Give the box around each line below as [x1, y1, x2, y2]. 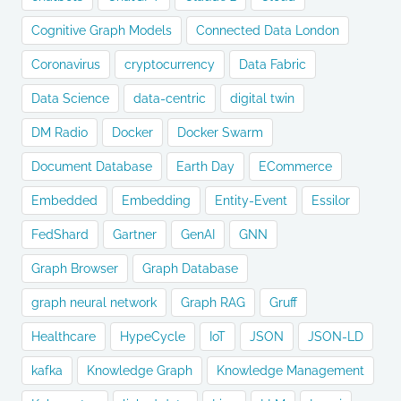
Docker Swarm [177, 125, 263, 141]
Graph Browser [31, 261, 118, 277]
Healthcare [31, 329, 96, 345]
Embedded [31, 193, 98, 209]
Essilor [311, 193, 350, 209]
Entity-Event [215, 193, 287, 209]
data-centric [133, 91, 206, 107]
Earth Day [176, 159, 235, 175]
